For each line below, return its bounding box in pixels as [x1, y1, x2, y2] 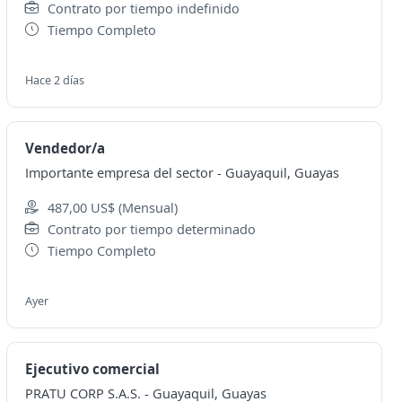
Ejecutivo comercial [24, 359, 160, 379]
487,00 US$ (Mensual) [47, 198, 178, 216]
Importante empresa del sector [24, 163, 214, 181]
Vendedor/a [24, 138, 105, 158]
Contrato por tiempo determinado [47, 220, 256, 238]
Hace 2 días [24, 72, 84, 88]
